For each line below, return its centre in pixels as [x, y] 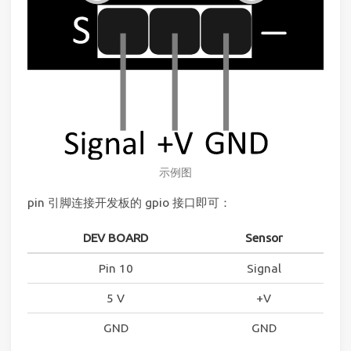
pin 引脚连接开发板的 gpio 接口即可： [129, 202]
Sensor [264, 238]
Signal [264, 269]
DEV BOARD [116, 238]
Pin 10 [116, 269]
